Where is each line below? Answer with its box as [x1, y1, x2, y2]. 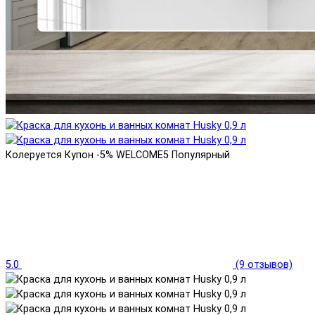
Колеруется [6, 149, 62, 162]
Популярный [172, 149, 230, 162]
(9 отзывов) [236, 259, 292, 271]
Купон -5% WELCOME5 [65, 149, 169, 162]
